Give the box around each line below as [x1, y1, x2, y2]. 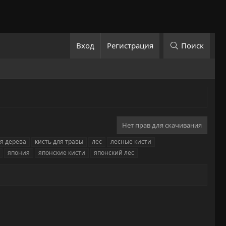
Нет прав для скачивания [122, 121, 202, 130]
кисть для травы [35, 137, 83, 146]
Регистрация [107, 40, 154, 50]
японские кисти [38, 148, 85, 157]
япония [8, 148, 30, 157]
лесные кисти [110, 137, 151, 146]
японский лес [94, 148, 134, 157]
